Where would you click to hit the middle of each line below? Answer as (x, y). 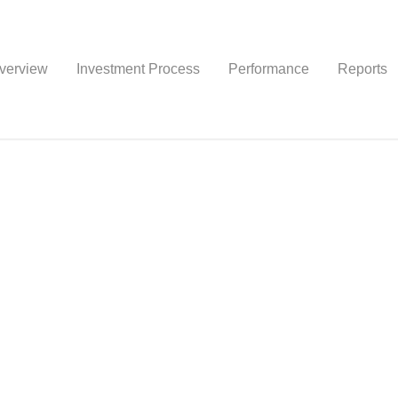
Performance (269, 69)
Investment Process (138, 69)
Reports (362, 69)
